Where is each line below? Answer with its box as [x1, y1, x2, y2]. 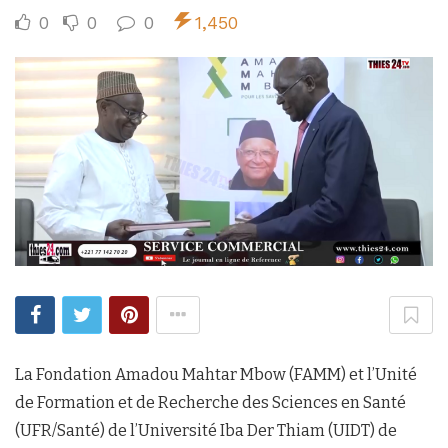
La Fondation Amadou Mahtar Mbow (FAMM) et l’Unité [15, 364, 417, 384]
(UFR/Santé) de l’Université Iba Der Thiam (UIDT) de [15, 420, 397, 440]
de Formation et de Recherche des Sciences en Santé [15, 392, 406, 412]
